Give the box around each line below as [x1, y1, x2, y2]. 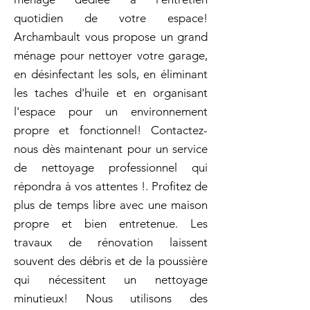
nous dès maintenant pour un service [14, 142, 208, 156]
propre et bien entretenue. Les [14, 217, 208, 230]
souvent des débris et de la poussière [14, 254, 208, 268]
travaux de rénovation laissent [14, 235, 208, 249]
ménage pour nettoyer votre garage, [14, 48, 208, 62]
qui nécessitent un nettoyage [14, 273, 208, 286]
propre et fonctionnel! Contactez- [14, 123, 208, 137]
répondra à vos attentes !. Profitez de [14, 179, 208, 193]
